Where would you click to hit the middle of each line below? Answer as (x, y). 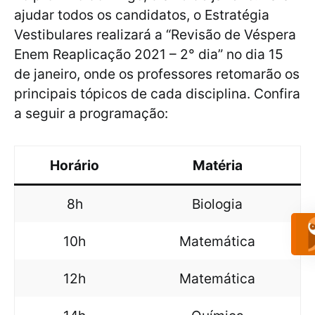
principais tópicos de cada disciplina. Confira (157, 94)
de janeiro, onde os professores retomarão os (157, 74)
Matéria (217, 166)
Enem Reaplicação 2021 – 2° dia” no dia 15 (149, 54)
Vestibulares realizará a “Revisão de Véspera (155, 35)
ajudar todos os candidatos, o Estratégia (142, 15)
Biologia (217, 204)
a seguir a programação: (91, 114)
